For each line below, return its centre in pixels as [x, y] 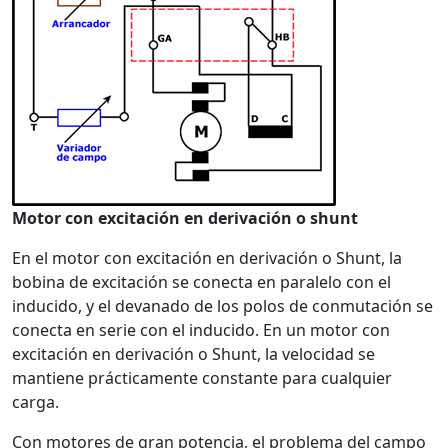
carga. [35, 402]
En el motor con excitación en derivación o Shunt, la [207, 258]
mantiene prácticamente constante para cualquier [202, 378]
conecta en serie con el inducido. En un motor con [201, 330]
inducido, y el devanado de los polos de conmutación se [222, 306]
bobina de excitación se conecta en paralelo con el [201, 282]
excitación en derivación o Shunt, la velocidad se [193, 354]
